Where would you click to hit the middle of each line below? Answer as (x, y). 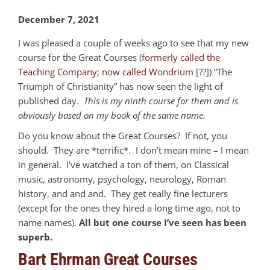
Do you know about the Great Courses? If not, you (123, 135)
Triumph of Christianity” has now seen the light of (121, 86)
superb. (35, 237)
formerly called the (181, 57)
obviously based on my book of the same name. (112, 115)
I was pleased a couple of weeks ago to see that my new (133, 42)
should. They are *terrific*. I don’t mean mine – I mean (133, 150)
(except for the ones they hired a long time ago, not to (129, 208)
